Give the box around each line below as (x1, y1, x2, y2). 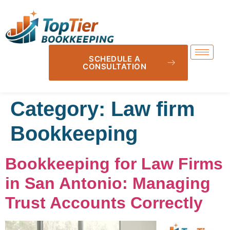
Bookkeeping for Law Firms (5, 154, 223, 173)
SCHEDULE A (89, 53, 141, 64)
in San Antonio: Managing (5, 174, 210, 193)
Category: (10, 97, 111, 120)
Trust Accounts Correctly (5, 193, 203, 212)
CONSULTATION (83, 61, 147, 71)
